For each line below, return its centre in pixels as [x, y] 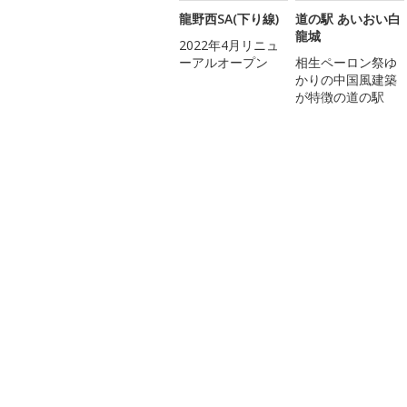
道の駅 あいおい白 [348, 18]
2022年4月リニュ [229, 45]
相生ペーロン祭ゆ [346, 62]
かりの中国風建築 [346, 79]
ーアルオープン [223, 62]
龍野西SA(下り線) [229, 18]
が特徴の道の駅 [340, 96]
